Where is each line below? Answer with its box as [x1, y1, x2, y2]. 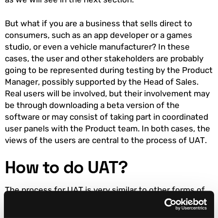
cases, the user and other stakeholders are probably [5, 54, 203, 64]
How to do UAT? [5, 156, 128, 179]
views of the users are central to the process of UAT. [5, 135, 211, 145]
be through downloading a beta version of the [5, 100, 180, 110]
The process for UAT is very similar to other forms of [5, 185, 205, 195]
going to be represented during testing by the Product [5, 65, 213, 75]
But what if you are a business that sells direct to [5, 18, 192, 29]
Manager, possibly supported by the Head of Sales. [5, 77, 199, 87]
